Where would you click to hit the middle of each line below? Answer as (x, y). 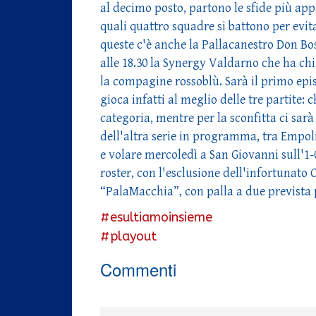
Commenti (138, 269)
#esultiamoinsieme (156, 217)
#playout (128, 236)
